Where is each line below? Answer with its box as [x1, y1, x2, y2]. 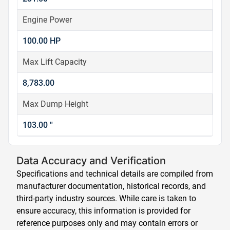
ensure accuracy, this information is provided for [16, 206, 190, 216]
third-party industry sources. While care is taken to [16, 194, 196, 203]
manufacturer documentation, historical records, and [16, 181, 206, 191]
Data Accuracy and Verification [16, 155, 166, 167]
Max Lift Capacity [23, 57, 87, 67]
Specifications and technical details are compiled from [16, 169, 213, 179]
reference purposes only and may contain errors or [16, 218, 198, 228]
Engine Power [23, 15, 72, 25]
